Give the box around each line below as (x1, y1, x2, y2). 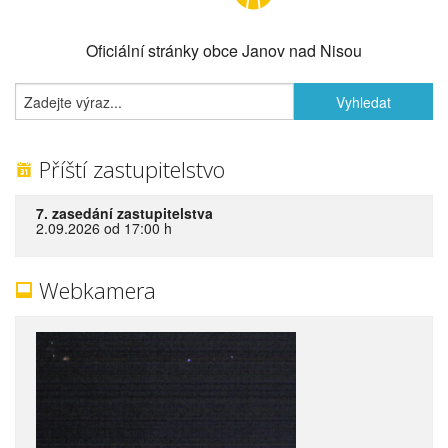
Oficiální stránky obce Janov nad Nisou (86, 39, 362, 63)
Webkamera (33, 275, 156, 306)
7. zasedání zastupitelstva (36, 203, 213, 224)
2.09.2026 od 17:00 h (36, 218, 172, 239)
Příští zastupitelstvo (33, 154, 225, 185)
